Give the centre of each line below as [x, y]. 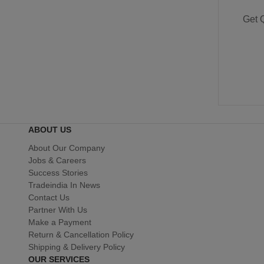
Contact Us [49, 198]
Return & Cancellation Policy [81, 235]
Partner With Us [58, 210]
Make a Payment [60, 222]
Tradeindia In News [64, 185]
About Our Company [67, 148]
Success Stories [58, 173]
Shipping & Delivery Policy [77, 247]
